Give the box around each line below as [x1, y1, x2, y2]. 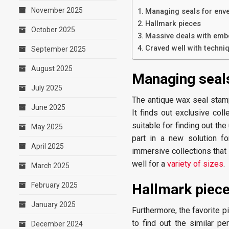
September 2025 [31, 45, 86, 53]
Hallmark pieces [145, 19, 201, 28]
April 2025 [31, 142, 64, 150]
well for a [132, 159, 167, 169]
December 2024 [31, 220, 83, 228]
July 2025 [31, 84, 62, 92]
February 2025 [31, 181, 78, 189]
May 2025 [31, 123, 63, 131]
